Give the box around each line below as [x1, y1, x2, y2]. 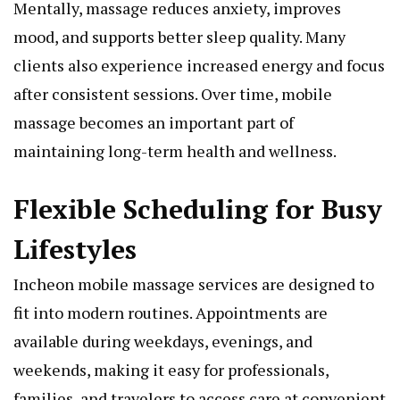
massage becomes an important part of [13, 112, 294, 134]
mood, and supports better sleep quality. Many [13, 26, 346, 48]
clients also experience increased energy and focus [13, 54, 385, 77]
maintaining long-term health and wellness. [13, 140, 337, 162]
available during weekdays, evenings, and [13, 330, 312, 353]
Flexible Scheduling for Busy [13, 191, 382, 228]
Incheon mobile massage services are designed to [13, 273, 374, 296]
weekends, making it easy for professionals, [13, 359, 329, 381]
